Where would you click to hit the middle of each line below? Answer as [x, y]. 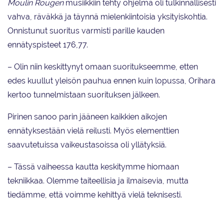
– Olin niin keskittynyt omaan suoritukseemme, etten [103, 67]
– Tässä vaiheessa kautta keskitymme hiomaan [93, 167]
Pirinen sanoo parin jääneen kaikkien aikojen [87, 117]
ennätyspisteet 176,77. [49, 45]
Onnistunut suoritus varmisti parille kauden [86, 31]
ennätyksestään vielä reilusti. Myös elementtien [93, 131]
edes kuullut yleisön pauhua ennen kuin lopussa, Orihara [111, 81]
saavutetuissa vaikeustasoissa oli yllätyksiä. [88, 145]
